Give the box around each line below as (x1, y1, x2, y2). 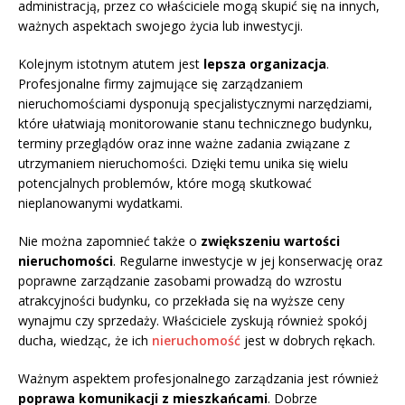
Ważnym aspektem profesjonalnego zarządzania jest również (18, 370, 379, 388)
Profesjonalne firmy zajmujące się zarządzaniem (18, 75, 303, 93)
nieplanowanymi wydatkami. (18, 194, 183, 212)
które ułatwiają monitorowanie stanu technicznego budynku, (18, 115, 372, 133)
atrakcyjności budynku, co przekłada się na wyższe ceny (18, 292, 344, 310)
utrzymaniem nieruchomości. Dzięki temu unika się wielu (18, 155, 348, 173)
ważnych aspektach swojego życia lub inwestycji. (18, 17, 303, 35)
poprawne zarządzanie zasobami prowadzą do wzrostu (18, 272, 342, 290)
